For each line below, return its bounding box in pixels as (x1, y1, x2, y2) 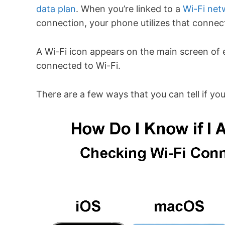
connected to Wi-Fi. (36, 60, 121, 71)
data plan (36, 4, 76, 15)
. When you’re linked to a (76, 4, 183, 15)
